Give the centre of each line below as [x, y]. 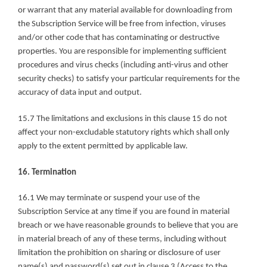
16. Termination [47, 172]
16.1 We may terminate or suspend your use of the [109, 198]
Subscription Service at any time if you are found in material [124, 212]
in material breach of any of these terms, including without [122, 240]
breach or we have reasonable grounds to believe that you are [128, 226]
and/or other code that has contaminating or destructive [119, 38]
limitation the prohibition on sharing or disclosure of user [119, 253]
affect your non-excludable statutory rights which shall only [124, 133]
